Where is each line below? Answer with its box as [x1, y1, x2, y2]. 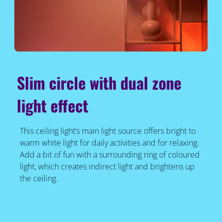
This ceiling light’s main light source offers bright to [19, 125, 196, 137]
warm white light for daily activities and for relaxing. [19, 137, 199, 149]
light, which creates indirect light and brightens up [19, 161, 195, 172]
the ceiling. [19, 173, 58, 184]
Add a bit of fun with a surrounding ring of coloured [19, 149, 200, 161]
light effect [17, 94, 89, 117]
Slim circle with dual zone [17, 71, 182, 95]
